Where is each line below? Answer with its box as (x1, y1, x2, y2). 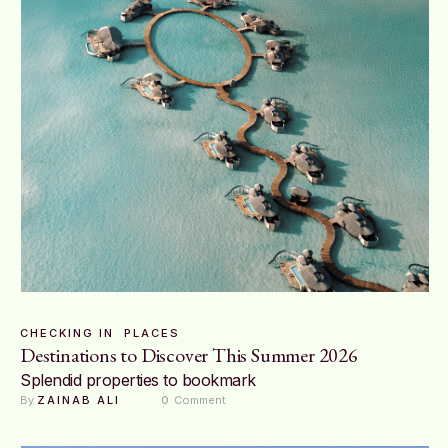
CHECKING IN (20, 326, 114, 341)
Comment (174, 393, 226, 408)
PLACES (124, 326, 180, 341)
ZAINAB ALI (37, 393, 120, 408)
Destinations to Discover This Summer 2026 (20, 342, 358, 369)
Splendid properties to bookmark (20, 370, 256, 391)
